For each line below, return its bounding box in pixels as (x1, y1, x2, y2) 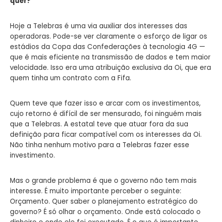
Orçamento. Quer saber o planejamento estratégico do (10, 196, 198, 206)
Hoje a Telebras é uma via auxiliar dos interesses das (10, 21, 187, 31)
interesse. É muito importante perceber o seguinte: (10, 186, 181, 196)
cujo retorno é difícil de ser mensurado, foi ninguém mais (10, 109, 202, 118)
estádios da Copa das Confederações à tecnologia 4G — (10, 42, 205, 52)
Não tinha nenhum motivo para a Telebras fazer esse (10, 140, 189, 150)
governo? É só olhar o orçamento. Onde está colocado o (10, 207, 201, 217)
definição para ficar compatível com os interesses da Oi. (10, 129, 202, 139)
